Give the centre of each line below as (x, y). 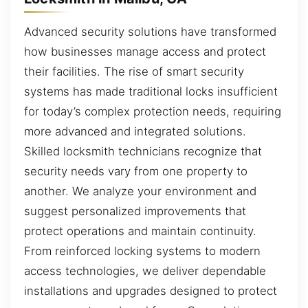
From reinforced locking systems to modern (142, 251)
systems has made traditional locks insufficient (151, 92)
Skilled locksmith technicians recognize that (143, 152)
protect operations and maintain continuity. (140, 231)
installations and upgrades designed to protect (151, 291)
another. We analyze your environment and (140, 191)
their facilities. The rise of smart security (134, 72)
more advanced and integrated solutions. (135, 132)
